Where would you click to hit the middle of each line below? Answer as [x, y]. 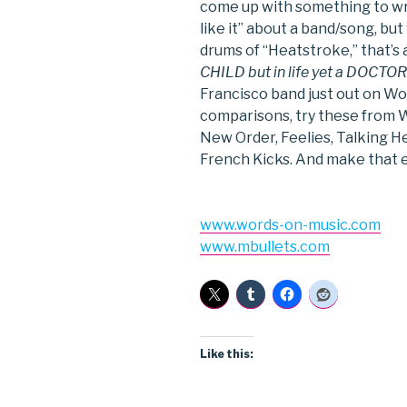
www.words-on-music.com [290, 225]
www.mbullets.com [265, 247]
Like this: [227, 354]
